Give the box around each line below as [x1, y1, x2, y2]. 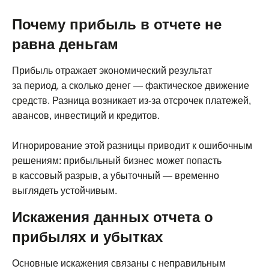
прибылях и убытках [12, 228, 163, 245]
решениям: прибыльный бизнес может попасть [12, 155, 222, 166]
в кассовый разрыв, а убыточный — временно [12, 170, 219, 181]
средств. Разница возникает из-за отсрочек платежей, [12, 95, 251, 106]
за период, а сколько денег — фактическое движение [12, 80, 249, 91]
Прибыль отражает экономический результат [12, 65, 212, 76]
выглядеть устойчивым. [12, 185, 117, 196]
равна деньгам [12, 35, 118, 52]
